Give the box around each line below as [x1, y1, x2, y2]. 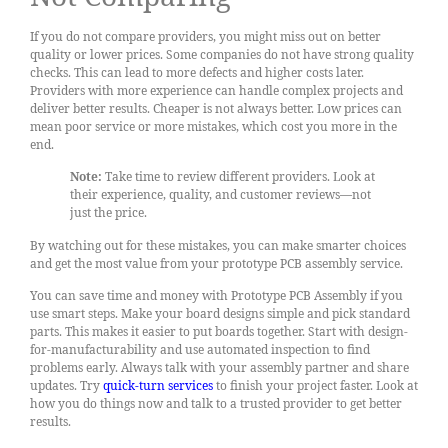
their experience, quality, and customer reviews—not [70, 186, 371, 204]
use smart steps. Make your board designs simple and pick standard [30, 305, 410, 323]
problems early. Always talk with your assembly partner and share [30, 359, 409, 377]
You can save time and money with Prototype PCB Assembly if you [30, 287, 403, 305]
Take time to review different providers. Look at [102, 168, 375, 186]
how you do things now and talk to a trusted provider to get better [30, 395, 402, 413]
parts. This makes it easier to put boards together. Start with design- [30, 323, 408, 341]
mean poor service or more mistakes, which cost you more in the [30, 117, 397, 135]
